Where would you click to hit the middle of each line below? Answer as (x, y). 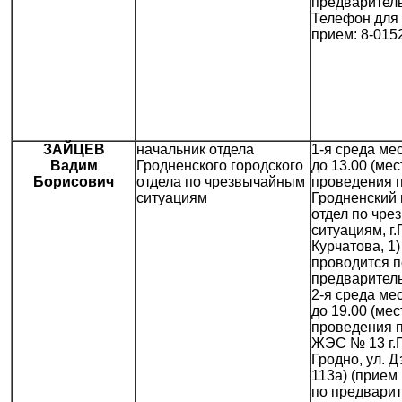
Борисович (74, 182)
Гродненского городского (220, 166)
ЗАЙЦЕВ (74, 150)
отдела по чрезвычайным (221, 182)
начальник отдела (195, 150)
